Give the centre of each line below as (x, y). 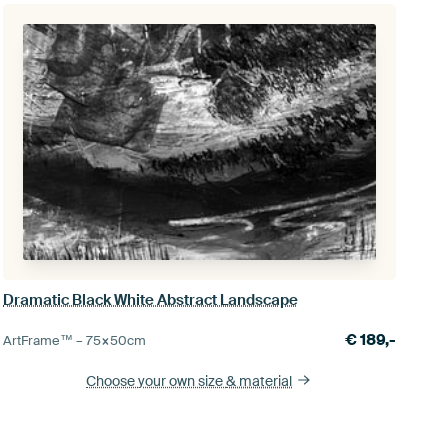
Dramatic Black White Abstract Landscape (150, 299)
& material (259, 380)
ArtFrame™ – (44, 340)
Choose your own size (156, 380)
